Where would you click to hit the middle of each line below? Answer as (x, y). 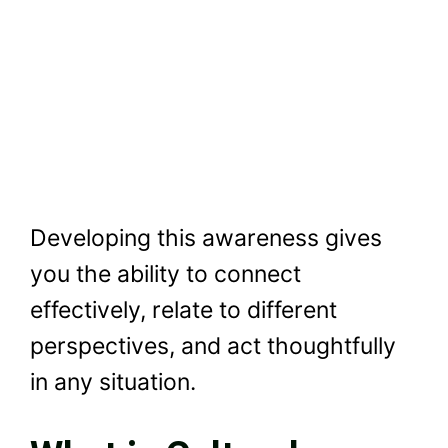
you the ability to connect (165, 273)
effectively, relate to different (183, 309)
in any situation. (113, 381)
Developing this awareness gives (206, 237)
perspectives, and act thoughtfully (213, 345)
